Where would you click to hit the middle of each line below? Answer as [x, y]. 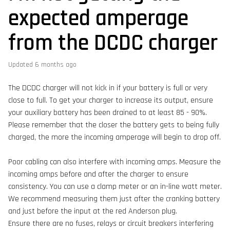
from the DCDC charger [113, 43]
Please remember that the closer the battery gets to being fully [114, 125]
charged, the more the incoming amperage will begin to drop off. [114, 137]
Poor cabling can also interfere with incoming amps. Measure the [114, 162]
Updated [23, 65]
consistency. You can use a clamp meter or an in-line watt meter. [115, 187]
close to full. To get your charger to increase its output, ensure [111, 100]
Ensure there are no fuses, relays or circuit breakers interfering [111, 224]
